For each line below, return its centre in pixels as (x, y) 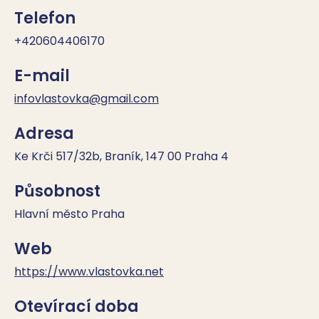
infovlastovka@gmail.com (87, 99)
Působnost (57, 191)
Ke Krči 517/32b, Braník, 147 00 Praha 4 (121, 156)
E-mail (42, 76)
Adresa (44, 134)
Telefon (45, 18)
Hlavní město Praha (69, 214)
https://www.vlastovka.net (89, 272)
